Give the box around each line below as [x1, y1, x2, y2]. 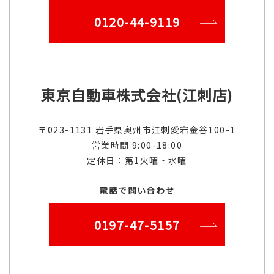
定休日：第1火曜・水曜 [87, 154, 187, 166]
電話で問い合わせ [99, 183, 175, 196]
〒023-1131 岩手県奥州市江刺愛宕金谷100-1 [38, 123, 236, 136]
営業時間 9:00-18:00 [91, 138, 183, 151]
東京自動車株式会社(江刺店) [41, 84, 233, 105]
